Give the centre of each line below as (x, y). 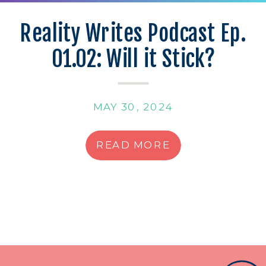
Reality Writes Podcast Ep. (133, 33)
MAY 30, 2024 (133, 107)
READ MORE (133, 145)
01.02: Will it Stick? (133, 59)
